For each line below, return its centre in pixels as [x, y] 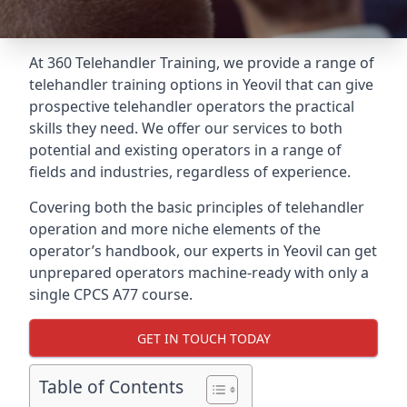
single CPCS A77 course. [111, 294]
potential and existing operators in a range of [185, 150]
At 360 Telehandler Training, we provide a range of [202, 63]
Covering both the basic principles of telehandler [197, 207]
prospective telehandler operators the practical [192, 106]
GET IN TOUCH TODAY [203, 338]
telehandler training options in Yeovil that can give [201, 84]
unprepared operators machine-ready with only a [199, 273]
